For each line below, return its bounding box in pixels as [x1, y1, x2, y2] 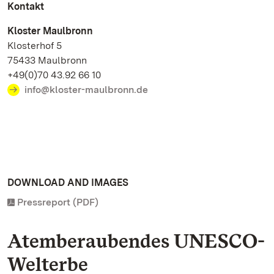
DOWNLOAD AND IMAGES [7, 177, 128, 188]
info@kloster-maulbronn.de [24, 84, 148, 95]
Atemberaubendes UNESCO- [7, 229, 265, 253]
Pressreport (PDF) [17, 196, 98, 208]
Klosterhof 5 [7, 40, 68, 51]
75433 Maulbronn [7, 54, 93, 66]
